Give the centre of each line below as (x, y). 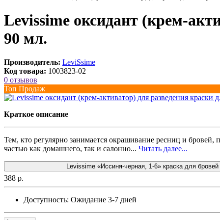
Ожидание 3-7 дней (104, 200)
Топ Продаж (25, 89)
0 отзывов (21, 80)
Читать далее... (163, 149)
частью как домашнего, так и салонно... (71, 149)
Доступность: (46, 200)
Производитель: (32, 62)
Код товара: (25, 71)
